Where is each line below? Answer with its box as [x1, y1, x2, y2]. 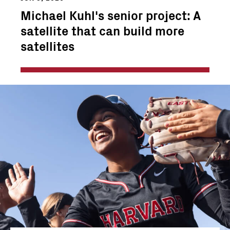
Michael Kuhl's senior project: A [21, 6, 200, 24]
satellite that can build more [21, 21, 184, 39]
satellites [21, 36, 74, 54]
